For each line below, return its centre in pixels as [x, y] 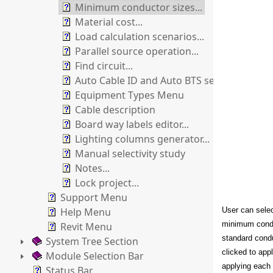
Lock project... [107, 183]
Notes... [92, 168]
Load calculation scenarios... [140, 37]
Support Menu [94, 197]
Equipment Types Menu [129, 95]
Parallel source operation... [137, 51]
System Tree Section [92, 241]
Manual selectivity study [130, 154]
